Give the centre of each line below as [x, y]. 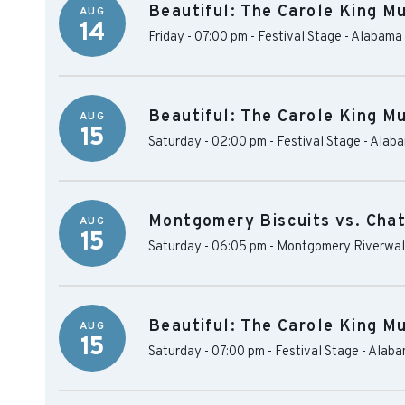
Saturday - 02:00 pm [207, 142]
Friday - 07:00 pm [198, 38]
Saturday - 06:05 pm [207, 247]
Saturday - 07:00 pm [207, 352]
